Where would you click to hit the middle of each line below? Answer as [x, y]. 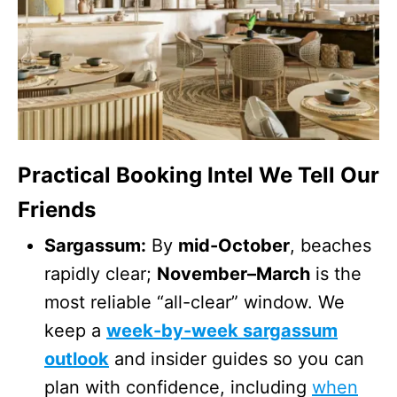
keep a [75, 330]
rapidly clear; [101, 273]
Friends [57, 209]
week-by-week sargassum [222, 330]
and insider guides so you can [237, 358]
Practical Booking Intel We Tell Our [198, 175]
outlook [77, 358]
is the [336, 273]
